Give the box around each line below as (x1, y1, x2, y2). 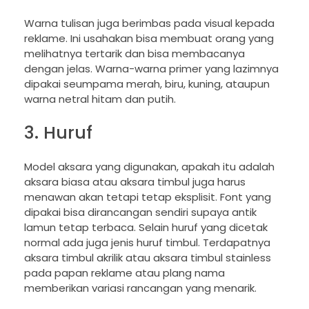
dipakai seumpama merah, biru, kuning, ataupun (24, 77, 270, 92)
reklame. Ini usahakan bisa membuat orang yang (24, 31, 274, 46)
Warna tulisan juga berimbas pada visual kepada (24, 16, 275, 31)
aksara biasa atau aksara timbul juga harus (24, 174, 246, 189)
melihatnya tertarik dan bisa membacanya (24, 46, 245, 61)
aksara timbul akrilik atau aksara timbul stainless (24, 250, 271, 265)
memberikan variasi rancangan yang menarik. (24, 280, 257, 295)
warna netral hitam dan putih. (24, 92, 176, 107)
